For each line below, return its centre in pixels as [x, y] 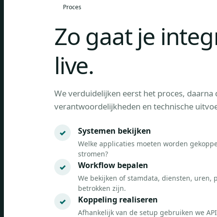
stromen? [93, 154]
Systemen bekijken [115, 131]
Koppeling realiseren [118, 200]
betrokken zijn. [102, 188]
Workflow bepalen [113, 165]
